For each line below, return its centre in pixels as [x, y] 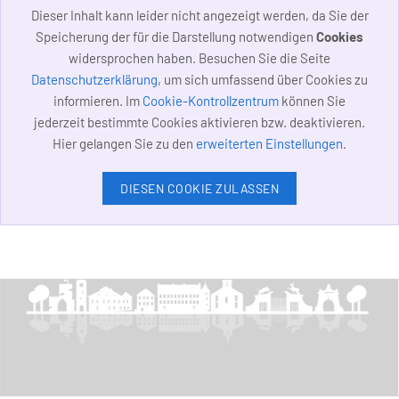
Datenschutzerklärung [94, 80]
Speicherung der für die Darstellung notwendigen [176, 37]
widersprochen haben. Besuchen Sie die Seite [199, 58]
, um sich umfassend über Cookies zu [263, 80]
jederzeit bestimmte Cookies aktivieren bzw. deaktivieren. [199, 122]
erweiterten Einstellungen [269, 144]
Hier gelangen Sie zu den [124, 144]
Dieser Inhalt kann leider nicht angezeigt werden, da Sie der [199, 16]
